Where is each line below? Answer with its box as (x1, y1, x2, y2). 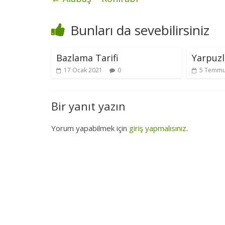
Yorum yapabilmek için (51, 123, 129, 133)
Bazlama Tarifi (56, 51, 119, 64)
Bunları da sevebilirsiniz (70, 21, 209, 39)
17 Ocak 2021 (64, 65, 102, 74)
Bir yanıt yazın (51, 98, 126, 114)
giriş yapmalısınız (129, 123, 186, 133)
